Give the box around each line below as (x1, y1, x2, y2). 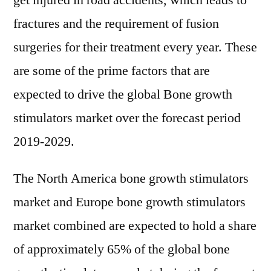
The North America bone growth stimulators (13, 170, 249, 187)
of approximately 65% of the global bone (13, 241, 230, 258)
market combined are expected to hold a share (13, 217, 256, 234)
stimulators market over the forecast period (13, 109, 241, 126)
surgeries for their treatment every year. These (13, 39, 257, 56)
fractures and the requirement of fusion (13, 15, 219, 32)
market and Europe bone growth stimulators (13, 194, 246, 211)
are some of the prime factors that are (13, 62, 210, 79)
